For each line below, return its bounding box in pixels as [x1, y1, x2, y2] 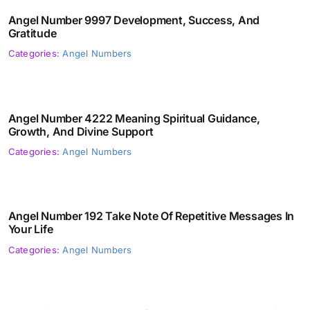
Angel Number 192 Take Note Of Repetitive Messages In [8, 209, 295, 224]
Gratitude [8, 26, 57, 40]
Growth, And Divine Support [8, 124, 154, 138]
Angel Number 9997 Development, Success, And [8, 12, 260, 27]
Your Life [8, 222, 53, 237]
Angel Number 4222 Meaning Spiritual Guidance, [8, 111, 260, 125]
